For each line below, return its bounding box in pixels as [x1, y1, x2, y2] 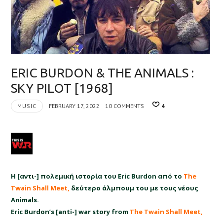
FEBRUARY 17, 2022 [48, 102, 100, 110]
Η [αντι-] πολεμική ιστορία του [11, 171, 118, 181]
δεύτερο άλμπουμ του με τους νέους [71, 183, 199, 192]
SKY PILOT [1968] [11, 81, 113, 96]
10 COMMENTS [105, 102, 144, 110]
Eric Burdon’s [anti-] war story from [11, 207, 130, 216]
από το [156, 171, 184, 181]
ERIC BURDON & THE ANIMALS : [11, 66, 194, 80]
